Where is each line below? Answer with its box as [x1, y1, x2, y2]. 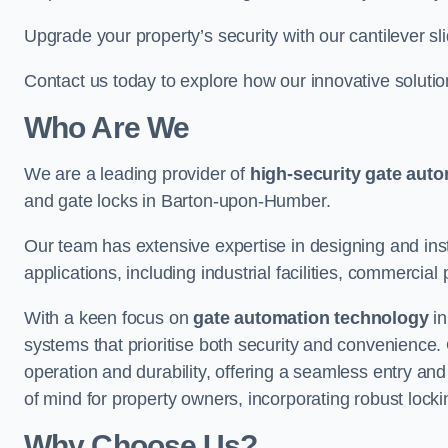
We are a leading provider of [24, 164, 250, 184]
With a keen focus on [24, 308, 194, 328]
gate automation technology [193, 308, 429, 328]
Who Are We [24, 111, 189, 144]
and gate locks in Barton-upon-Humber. [24, 191, 331, 211]
